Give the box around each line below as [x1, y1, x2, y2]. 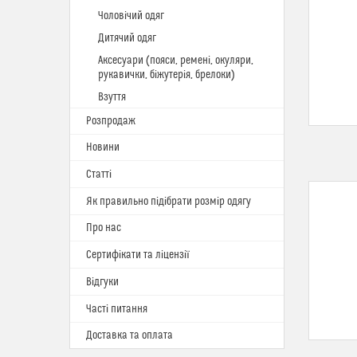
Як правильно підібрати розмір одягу [86, 195, 251, 208]
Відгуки [86, 276, 119, 288]
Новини [86, 141, 120, 154]
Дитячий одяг [98, 32, 156, 45]
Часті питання [86, 303, 147, 316]
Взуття [98, 91, 126, 104]
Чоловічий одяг [98, 10, 164, 22]
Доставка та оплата [86, 329, 173, 342]
